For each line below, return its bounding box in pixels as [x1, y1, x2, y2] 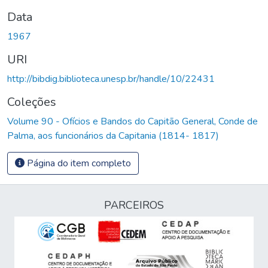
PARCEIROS [104, 198, 164, 212]
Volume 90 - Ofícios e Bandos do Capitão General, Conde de [7, 114, 258, 128]
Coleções [7, 93, 56, 110]
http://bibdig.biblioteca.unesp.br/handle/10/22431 [7, 72, 215, 86]
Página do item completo [25, 156, 131, 170]
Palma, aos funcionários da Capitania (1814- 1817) [7, 129, 219, 142]
